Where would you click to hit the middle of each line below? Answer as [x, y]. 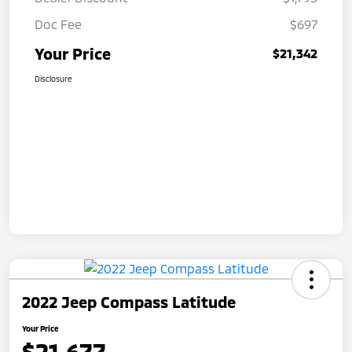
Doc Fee [58, 24]
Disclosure [53, 78]
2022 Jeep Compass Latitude [129, 301]
